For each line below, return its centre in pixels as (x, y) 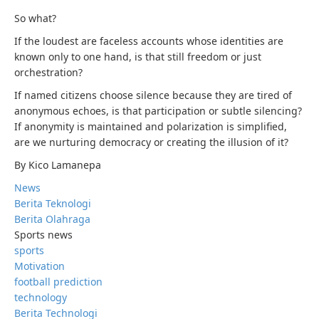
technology (41, 297)
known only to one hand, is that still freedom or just (138, 57)
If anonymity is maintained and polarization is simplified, (151, 126)
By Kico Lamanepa (58, 165)
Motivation (40, 266)
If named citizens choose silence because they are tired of (153, 95)
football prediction (58, 282)
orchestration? (48, 72)
